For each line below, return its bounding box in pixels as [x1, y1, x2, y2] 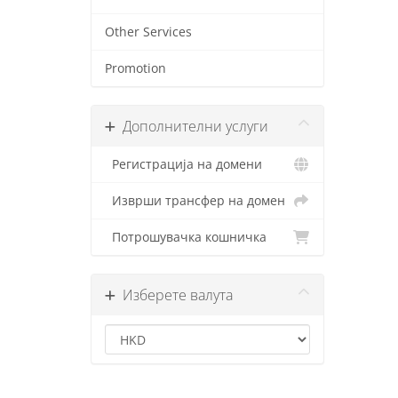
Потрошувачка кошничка [105, 229, 267, 245]
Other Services [105, 24, 192, 40]
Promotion [105, 60, 166, 76]
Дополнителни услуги [115, 116, 268, 136]
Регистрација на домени [105, 156, 262, 172]
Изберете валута [115, 285, 233, 305]
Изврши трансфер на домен [105, 193, 285, 209]
